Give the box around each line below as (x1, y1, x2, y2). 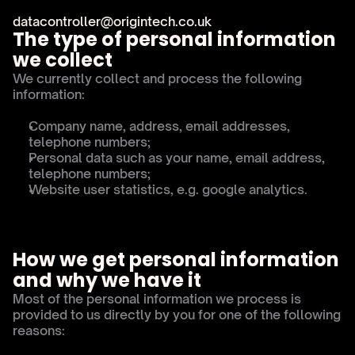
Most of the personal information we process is (13, 291, 301, 307)
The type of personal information (13, 26, 336, 52)
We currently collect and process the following (13, 71, 302, 86)
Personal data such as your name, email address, (29, 150, 325, 166)
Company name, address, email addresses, (29, 118, 290, 134)
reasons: (13, 323, 65, 338)
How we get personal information (13, 246, 339, 273)
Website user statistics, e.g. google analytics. (29, 181, 307, 197)
